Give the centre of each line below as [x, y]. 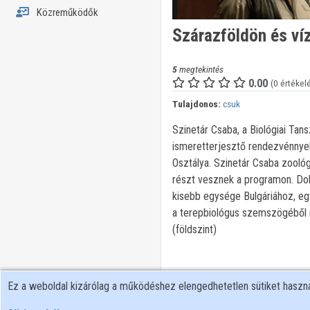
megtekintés [200, 70]
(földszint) [194, 230]
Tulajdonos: [196, 104]
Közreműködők [66, 12]
